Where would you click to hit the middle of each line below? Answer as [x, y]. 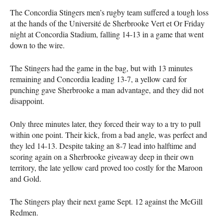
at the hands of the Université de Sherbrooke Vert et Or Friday [107, 23]
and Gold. [26, 178]
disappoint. [27, 101]
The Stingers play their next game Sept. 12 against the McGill [106, 201]
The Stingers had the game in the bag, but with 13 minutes [101, 68]
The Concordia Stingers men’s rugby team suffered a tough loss [109, 12]
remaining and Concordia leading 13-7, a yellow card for [98, 79]
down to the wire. [37, 45]
